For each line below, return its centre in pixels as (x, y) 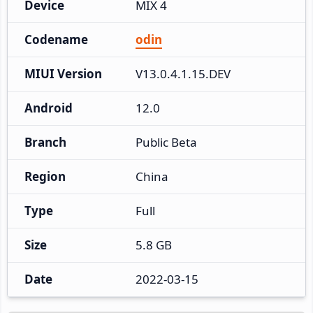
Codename (56, 39)
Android (49, 108)
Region (45, 176)
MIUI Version (63, 73)
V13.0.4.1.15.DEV (183, 73)
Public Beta (166, 142)
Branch (45, 142)
